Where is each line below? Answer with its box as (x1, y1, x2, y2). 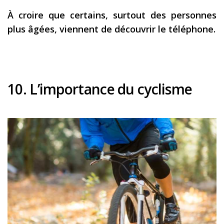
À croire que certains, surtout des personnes (7, 9, 216, 21)
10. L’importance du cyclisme (7, 79, 192, 98)
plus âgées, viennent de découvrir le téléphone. (7, 23, 215, 35)
